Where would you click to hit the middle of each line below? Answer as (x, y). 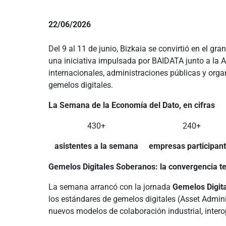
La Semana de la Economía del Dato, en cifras (132, 105)
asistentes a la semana (96, 146)
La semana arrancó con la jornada (110, 187)
